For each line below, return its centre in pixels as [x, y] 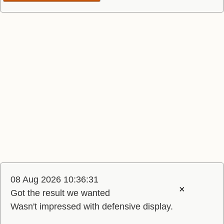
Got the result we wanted [60, 193]
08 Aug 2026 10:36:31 [54, 179]
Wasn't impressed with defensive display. [92, 206]
